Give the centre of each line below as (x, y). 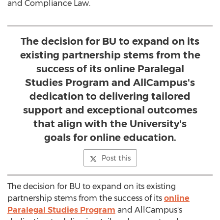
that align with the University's (110, 124)
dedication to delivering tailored (110, 96)
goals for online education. (110, 137)
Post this (116, 158)
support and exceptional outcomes (110, 110)
